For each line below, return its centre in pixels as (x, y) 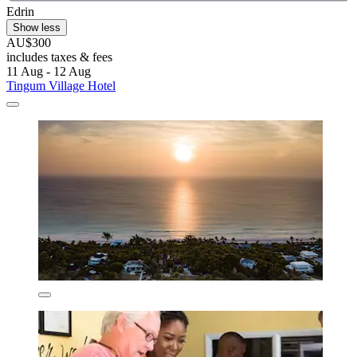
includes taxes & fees (59, 57)
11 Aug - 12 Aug (49, 71)
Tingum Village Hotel (61, 85)
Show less (37, 27)
